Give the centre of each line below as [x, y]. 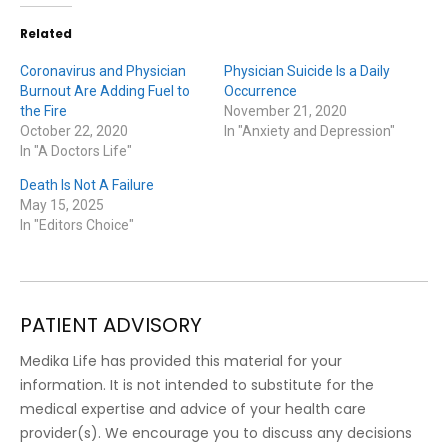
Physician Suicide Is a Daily [307, 70]
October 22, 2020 [74, 130]
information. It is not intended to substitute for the [197, 384]
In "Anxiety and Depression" [309, 130]
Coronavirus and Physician [103, 70]
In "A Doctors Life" [76, 150]
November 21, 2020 [285, 110]
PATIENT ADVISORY [111, 324]
